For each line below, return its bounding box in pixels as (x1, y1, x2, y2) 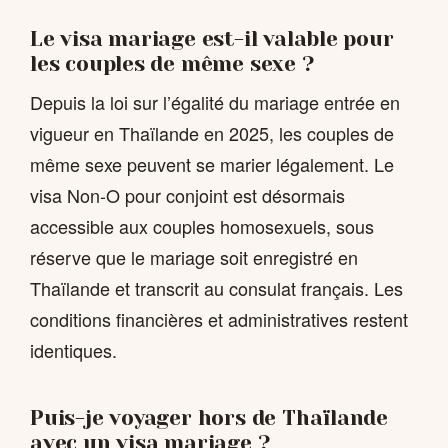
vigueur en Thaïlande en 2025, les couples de (30, 120, 394, 147)
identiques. (30, 337, 117, 364)
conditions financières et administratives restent (30, 306, 408, 333)
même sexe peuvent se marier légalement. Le (30, 151, 394, 178)
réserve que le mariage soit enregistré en (30, 244, 358, 271)
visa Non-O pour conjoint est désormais (30, 182, 345, 209)
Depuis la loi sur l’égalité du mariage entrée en (30, 89, 400, 116)
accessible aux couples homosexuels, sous (30, 213, 374, 240)
